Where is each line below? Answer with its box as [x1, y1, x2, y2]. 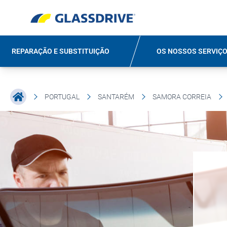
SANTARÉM [98, 93, 134, 101]
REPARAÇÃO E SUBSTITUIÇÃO [12, 47, 110, 55]
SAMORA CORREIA [153, 93, 211, 101]
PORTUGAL [45, 93, 80, 101]
